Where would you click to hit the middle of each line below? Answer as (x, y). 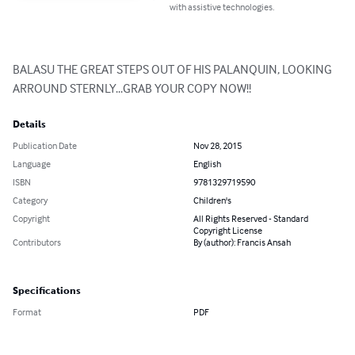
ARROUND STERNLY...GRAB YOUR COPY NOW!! (132, 88)
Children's (212, 200)
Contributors (37, 242)
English (207, 164)
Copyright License (228, 231)
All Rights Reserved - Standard (251, 219)
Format (27, 312)
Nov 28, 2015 (218, 146)
